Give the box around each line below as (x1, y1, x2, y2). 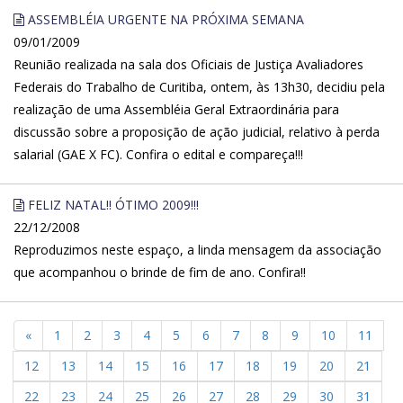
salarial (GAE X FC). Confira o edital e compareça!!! (13, 146, 303, 163)
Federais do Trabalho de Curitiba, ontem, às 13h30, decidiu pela (13, 78, 385, 95)
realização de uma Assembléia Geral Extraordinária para (13, 101, 339, 118)
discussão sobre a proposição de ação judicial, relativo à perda (13, 123, 380, 140)
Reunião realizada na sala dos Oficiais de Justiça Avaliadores (13, 56, 363, 73)
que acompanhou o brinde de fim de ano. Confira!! (13, 264, 306, 281)
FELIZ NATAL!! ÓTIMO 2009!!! (24, 196, 199, 213)
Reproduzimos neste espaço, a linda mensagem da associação (13, 241, 381, 258)
